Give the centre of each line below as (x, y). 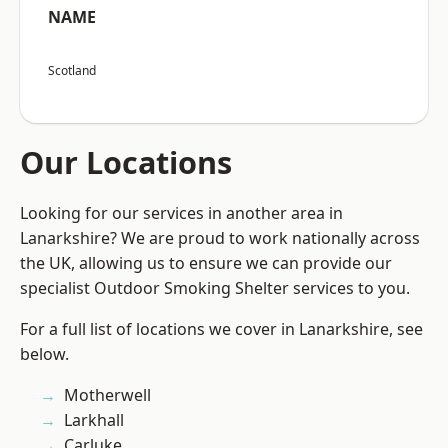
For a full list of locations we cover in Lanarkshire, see (221, 329)
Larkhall (94, 420)
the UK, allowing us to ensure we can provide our (206, 263)
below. (44, 354)
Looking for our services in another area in (181, 213)
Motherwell (107, 395)
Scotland (72, 71)
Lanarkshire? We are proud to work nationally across (220, 238)
